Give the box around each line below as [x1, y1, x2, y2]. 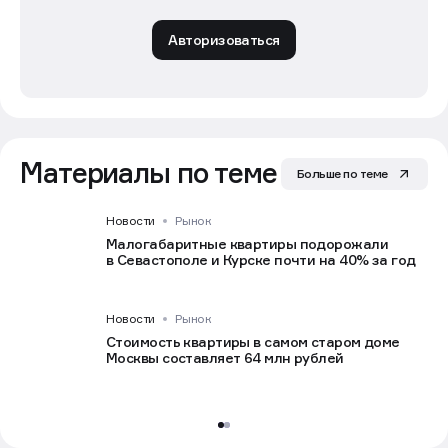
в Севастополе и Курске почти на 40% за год [106, 251, 416, 269]
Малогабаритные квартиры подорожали [106, 235, 388, 253]
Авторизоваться [168, 31, 280, 49]
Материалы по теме [20, 156, 277, 190]
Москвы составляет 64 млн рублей [106, 349, 344, 367]
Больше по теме [296, 166, 388, 182]
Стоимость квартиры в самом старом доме [106, 333, 400, 351]
